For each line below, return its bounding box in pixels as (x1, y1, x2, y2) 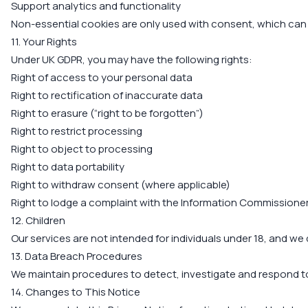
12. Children (11, 213, 65, 228)
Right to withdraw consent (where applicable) (11, 177, 230, 192)
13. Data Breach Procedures (11, 249, 142, 263)
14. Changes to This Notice (11, 285, 140, 299)
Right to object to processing (11, 142, 153, 156)
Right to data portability (11, 159, 124, 174)
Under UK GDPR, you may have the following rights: (11, 52, 252, 67)
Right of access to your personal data (11, 70, 192, 85)
